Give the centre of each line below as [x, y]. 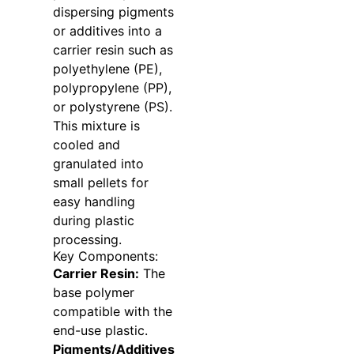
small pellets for [100, 183]
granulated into [98, 164]
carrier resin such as [113, 50]
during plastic [93, 221]
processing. [87, 240]
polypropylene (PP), [112, 88]
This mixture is [96, 126]
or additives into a [107, 31]
